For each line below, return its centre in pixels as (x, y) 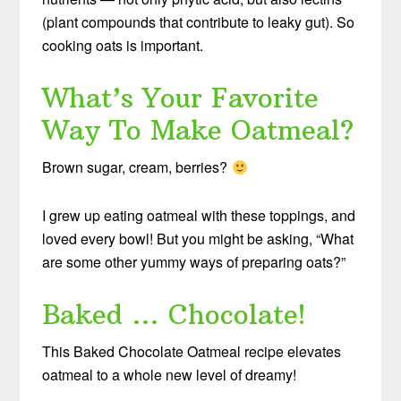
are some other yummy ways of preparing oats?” (194, 261)
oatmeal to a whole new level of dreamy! (170, 374)
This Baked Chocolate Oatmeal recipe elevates (192, 351)
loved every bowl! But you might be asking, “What (198, 238)
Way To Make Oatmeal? (198, 130)
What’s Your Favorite (181, 98)
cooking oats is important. (123, 45)
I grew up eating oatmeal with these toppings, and (199, 215)
